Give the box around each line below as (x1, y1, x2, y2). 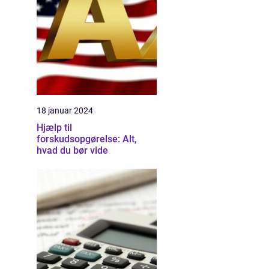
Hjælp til (37, 122, 72, 133)
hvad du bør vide (37, 145, 108, 156)
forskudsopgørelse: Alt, (37, 133, 137, 145)
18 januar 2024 (37, 106, 93, 115)
